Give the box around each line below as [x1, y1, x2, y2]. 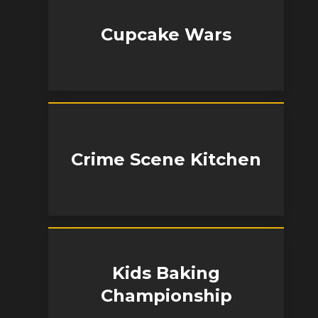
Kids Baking [112, 263, 220, 283]
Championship [100, 285, 232, 306]
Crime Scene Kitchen [71, 149, 261, 170]
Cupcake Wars [101, 24, 231, 45]
